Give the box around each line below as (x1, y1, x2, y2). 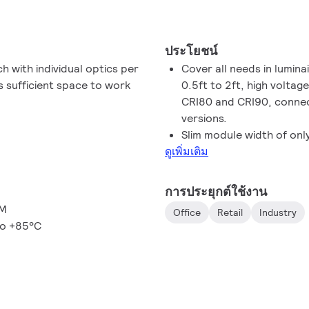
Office (173, 206, 201, 219)
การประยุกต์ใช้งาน (165, 183, 268, 199)
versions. (181, 111, 228, 126)
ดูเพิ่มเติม (165, 144, 209, 159)
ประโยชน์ (165, 43, 218, 59)
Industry (259, 206, 297, 219)
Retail (217, 206, 243, 219)
